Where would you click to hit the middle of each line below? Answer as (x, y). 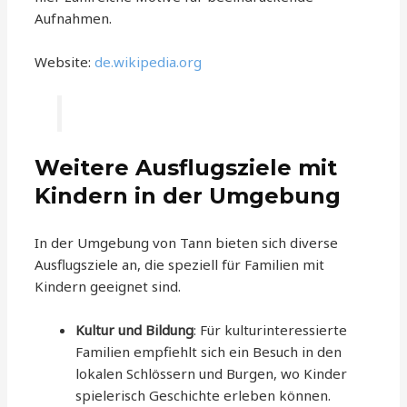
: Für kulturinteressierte (271, 330)
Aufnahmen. (74, 18)
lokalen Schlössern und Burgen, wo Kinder (212, 374)
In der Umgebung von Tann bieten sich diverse (187, 243)
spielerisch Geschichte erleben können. (203, 396)
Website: (65, 61)
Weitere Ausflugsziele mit (186, 168)
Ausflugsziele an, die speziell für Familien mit (180, 265)
